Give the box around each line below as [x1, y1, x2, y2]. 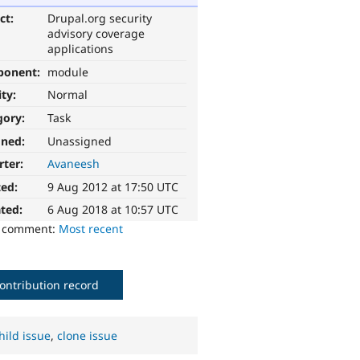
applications [47, 41, 114, 57]
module [47, 63, 89, 80]
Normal [47, 87, 88, 103]
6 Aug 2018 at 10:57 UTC [47, 202, 179, 218]
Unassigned [47, 133, 112, 149]
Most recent [59, 220, 124, 236]
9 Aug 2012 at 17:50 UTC [47, 178, 179, 194]
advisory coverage [47, 26, 145, 42]
